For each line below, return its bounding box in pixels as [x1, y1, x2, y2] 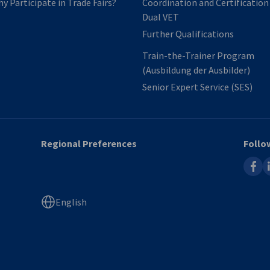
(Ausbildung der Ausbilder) [142, 64, 250, 77]
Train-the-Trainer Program [142, 49, 254, 62]
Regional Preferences [41, 137, 137, 150]
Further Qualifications [142, 28, 234, 40]
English [55, 196, 87, 209]
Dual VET [142, 11, 179, 24]
